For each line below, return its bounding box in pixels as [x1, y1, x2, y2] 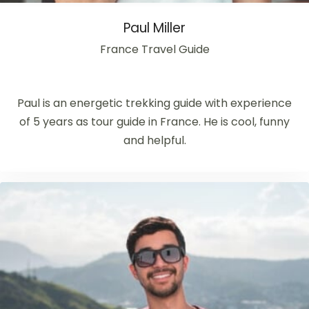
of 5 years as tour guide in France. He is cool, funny [19, 114, 290, 130]
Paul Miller [123, 19, 186, 37]
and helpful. [123, 132, 186, 148]
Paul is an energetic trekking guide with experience [17, 95, 292, 111]
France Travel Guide [99, 41, 210, 57]
